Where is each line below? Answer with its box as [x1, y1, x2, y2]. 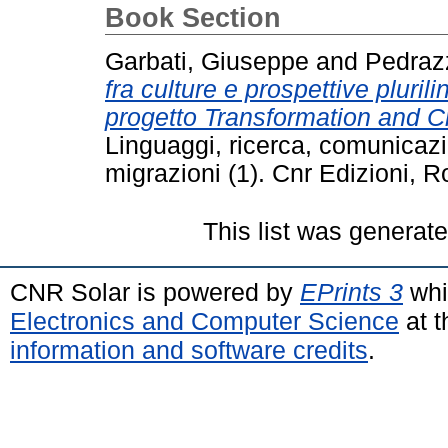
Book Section [105, 3, 281, 33]
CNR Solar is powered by [10, 277, 300, 306]
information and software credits [10, 335, 368, 364]
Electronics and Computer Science [10, 306, 399, 335]
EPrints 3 [300, 277, 403, 306]
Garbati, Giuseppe [105, 47, 309, 75]
